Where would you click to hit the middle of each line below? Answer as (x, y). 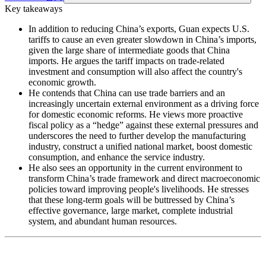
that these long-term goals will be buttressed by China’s (132, 200)
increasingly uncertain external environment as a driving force (144, 104)
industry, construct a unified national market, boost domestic (140, 147)
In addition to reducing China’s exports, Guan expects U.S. (139, 29)
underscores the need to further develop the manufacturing (137, 136)
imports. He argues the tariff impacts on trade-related (126, 61)
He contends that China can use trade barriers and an (127, 93)
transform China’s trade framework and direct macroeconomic (144, 179)
